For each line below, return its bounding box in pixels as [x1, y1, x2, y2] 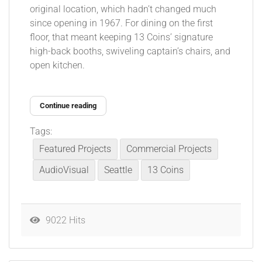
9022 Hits [41, 215, 85, 226]
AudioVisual [39, 165, 89, 176]
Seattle [104, 165, 132, 176]
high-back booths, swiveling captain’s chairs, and [30, 46, 230, 57]
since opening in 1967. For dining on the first [30, 18, 213, 29]
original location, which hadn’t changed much [30, 4, 216, 15]
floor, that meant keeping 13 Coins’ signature [30, 32, 213, 43]
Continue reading [40, 101, 96, 111]
